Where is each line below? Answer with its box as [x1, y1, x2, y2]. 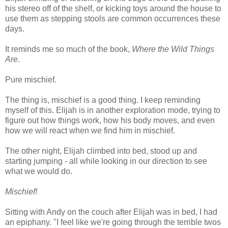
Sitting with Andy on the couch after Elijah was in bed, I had [5, 207, 217, 216]
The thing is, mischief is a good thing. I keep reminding [5, 95, 201, 104]
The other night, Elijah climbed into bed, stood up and [5, 146, 197, 155]
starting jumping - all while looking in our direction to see [5, 156, 207, 165]
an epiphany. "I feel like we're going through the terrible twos [5, 217, 221, 226]
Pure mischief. [5, 75, 56, 84]
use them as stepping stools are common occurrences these [5, 14, 220, 23]
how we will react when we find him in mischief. [5, 126, 175, 135]
